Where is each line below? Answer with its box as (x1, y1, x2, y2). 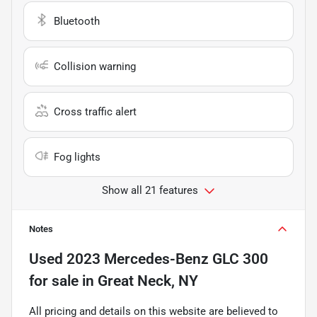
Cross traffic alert (54, 105, 137, 118)
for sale (29, 272, 79, 289)
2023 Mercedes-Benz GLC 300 (67, 250, 268, 267)
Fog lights (54, 150, 100, 163)
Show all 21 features (102, 183, 198, 197)
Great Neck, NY (98, 272, 198, 289)
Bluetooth (54, 14, 100, 28)
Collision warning (54, 59, 136, 73)
